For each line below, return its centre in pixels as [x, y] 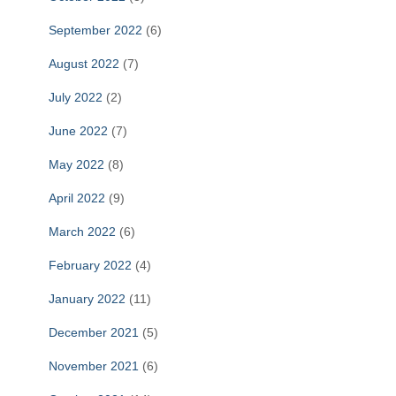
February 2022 [90, 266]
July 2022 [76, 98]
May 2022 [76, 165]
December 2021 [94, 333]
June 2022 [78, 131]
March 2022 [82, 232]
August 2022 [84, 64]
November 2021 [94, 366]
